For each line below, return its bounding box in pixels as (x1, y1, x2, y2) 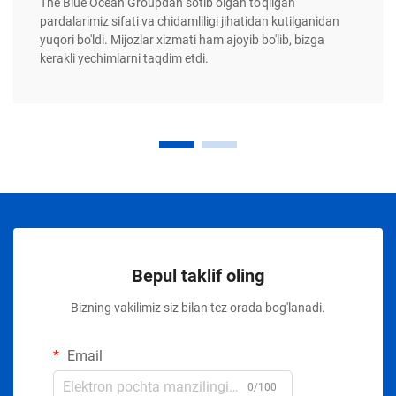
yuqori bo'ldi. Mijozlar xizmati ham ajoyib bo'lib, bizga (40, 33, 324, 48)
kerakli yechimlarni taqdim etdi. (40, 51, 209, 66)
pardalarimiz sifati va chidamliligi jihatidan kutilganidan (40, 14, 339, 29)
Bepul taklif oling (132, 265, 264, 287)
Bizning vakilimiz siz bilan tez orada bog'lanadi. (71, 301, 325, 316)
